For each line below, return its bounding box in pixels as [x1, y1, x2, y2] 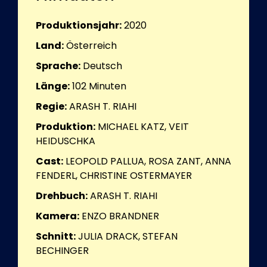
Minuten [86, 79, 126, 93]
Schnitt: [36, 229, 76, 243]
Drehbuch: [36, 188, 88, 203]
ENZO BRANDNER [82, 209, 159, 223]
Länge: [36, 79, 70, 93]
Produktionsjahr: [36, 18, 122, 32]
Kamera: [36, 209, 79, 223]
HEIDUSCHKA [36, 133, 95, 148]
